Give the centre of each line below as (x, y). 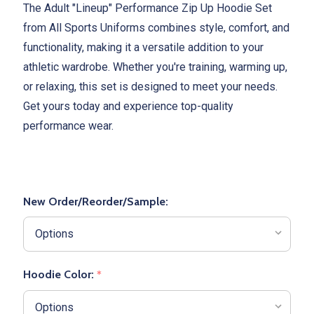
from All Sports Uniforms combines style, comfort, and (156, 28)
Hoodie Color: (60, 275)
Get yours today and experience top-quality (128, 107)
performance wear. (68, 126)
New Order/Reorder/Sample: (96, 202)
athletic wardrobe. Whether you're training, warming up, (155, 67)
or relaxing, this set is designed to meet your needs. (150, 87)
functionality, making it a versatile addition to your (143, 48)
